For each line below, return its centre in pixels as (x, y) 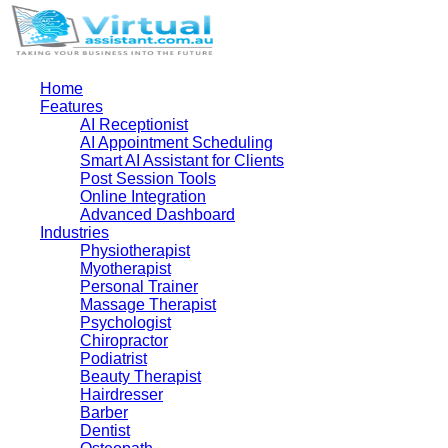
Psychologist (125, 322)
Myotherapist (125, 268)
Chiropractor (124, 340)
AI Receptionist (134, 124)
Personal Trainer (139, 286)
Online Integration (143, 196)
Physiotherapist (135, 250)
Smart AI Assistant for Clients (182, 160)
